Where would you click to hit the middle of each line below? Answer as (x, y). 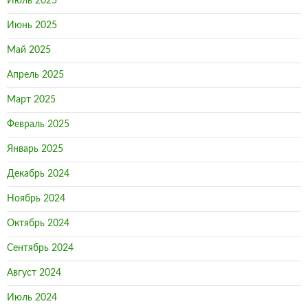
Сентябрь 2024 (40, 248)
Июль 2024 (32, 298)
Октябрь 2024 (38, 223)
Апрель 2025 (35, 75)
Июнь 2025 (32, 25)
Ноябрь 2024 (36, 199)
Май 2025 (29, 50)
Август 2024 (34, 273)
